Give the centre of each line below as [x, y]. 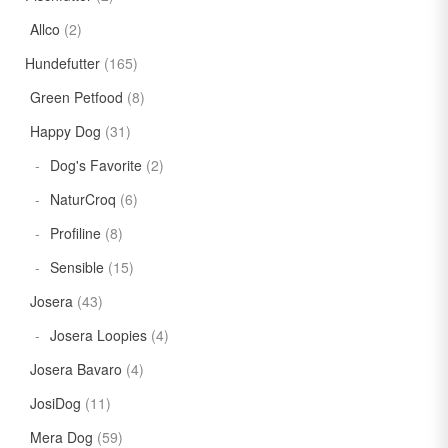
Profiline [75, 233]
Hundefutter [62, 63]
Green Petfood [76, 97]
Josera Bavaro [76, 369]
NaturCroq [83, 199]
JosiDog [55, 403]
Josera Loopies [98, 335]
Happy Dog [65, 131]
